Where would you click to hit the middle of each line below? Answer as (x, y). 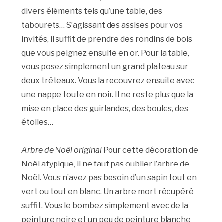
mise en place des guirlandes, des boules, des (105, 109)
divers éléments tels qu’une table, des (92, 11)
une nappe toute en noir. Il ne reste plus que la (108, 95)
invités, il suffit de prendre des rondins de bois (107, 39)
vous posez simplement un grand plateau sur (105, 67)
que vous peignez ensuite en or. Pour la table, (106, 53)
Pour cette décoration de (150, 150)
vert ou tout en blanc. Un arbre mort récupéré (108, 192)
